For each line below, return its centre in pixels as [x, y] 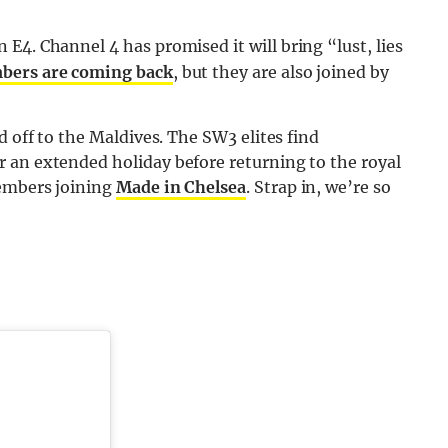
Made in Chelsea [181, 186]
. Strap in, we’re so [318, 186]
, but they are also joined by [280, 71]
